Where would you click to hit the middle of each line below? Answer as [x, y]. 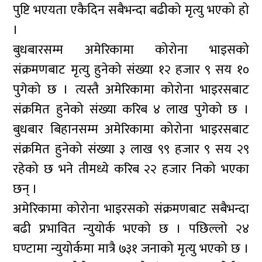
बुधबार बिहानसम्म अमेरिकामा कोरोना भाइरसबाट [131, 130]
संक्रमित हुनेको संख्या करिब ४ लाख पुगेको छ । [131, 110]
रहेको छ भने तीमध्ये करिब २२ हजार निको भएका [131, 169]
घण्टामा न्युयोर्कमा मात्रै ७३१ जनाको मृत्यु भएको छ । [131, 249]
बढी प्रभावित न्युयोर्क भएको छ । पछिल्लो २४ [131, 229]
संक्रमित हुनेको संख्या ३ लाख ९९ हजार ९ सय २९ [131, 149]
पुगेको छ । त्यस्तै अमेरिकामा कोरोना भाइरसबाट [131, 90]
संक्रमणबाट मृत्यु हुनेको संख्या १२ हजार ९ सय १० [131, 70]
